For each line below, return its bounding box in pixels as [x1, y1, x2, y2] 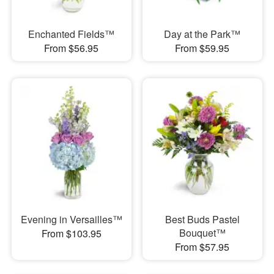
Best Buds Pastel [165, 212, 240, 227]
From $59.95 [175, 40, 230, 55]
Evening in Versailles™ [20, 212, 122, 227]
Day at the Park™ [164, 26, 241, 41]
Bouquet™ [179, 226, 226, 240]
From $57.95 [175, 240, 230, 254]
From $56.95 [44, 40, 99, 55]
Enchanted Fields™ [28, 26, 115, 41]
